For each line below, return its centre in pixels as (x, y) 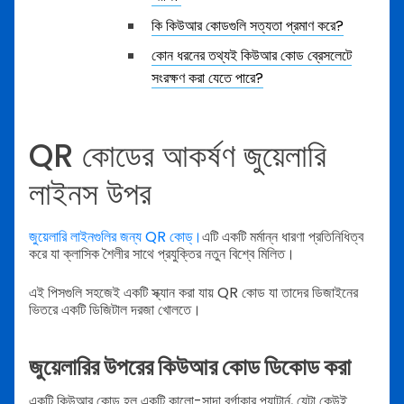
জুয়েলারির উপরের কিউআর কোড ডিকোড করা (190, 367)
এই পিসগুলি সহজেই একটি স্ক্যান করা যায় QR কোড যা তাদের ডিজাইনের (193, 293)
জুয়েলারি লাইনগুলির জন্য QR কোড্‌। (115, 237)
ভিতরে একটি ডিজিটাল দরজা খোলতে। (115, 310)
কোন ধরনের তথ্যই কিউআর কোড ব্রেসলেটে (252, 55)
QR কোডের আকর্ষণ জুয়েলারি (178, 155)
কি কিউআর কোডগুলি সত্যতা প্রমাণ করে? (248, 26)
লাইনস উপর (90, 193)
